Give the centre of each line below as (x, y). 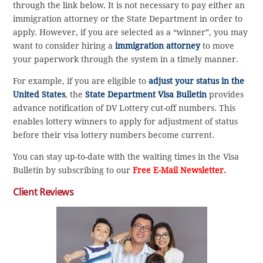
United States (39, 94)
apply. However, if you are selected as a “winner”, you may (131, 32)
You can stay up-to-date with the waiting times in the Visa (126, 156)
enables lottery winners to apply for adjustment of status (126, 121)
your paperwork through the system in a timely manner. (126, 59)
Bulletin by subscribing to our (73, 170)
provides (225, 94)
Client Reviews (43, 192)
